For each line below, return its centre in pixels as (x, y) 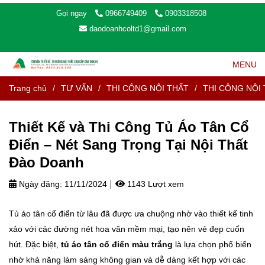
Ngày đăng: (39, 184)
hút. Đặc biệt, (35, 244)
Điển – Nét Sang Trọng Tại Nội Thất (128, 144)
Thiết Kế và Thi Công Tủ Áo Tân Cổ (129, 127)
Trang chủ (28, 88)
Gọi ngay (71, 13)
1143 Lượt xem (154, 184)
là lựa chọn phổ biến (212, 244)
